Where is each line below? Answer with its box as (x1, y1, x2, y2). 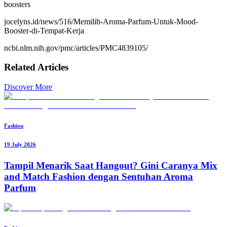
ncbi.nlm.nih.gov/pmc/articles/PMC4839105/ (4, 43, 148, 52)
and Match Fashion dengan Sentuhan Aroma (4, 171, 193, 182)
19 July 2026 (4, 141, 36, 148)
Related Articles (4, 62, 68, 73)
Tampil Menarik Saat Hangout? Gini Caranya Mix (4, 160, 217, 171)
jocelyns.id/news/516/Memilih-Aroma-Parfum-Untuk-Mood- (4, 17, 198, 26)
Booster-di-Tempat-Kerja (4, 26, 84, 35)
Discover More (4, 83, 52, 92)
